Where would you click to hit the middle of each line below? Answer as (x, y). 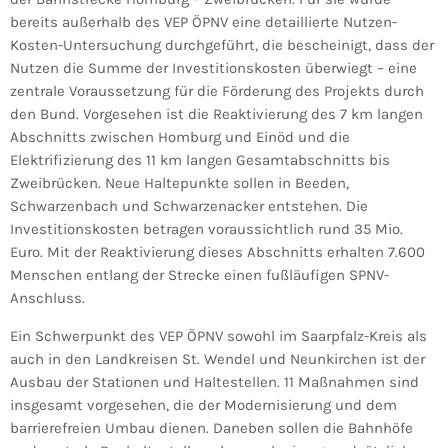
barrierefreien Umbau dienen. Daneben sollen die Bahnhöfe (211, 428)
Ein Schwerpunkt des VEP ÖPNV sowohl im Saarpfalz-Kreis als (218, 336)
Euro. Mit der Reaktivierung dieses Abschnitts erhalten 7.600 (217, 252)
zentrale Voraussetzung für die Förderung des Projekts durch (217, 91)
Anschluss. (47, 298)
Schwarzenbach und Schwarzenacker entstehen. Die (189, 206)
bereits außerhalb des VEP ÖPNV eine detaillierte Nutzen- (203, 22)
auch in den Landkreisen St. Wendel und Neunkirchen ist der (217, 359)
